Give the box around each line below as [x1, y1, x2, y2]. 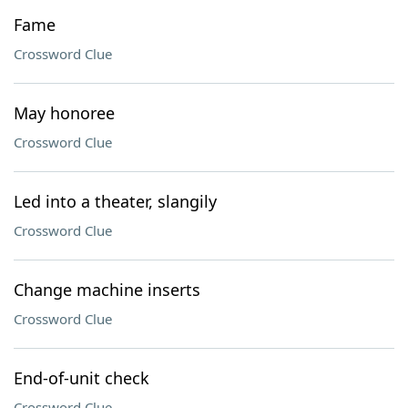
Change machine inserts [14, 279, 200, 301]
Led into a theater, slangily [14, 190, 217, 212]
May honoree [14, 102, 115, 124]
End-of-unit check [14, 367, 149, 389]
